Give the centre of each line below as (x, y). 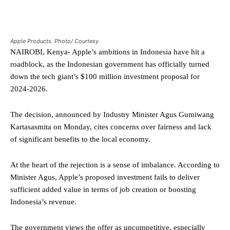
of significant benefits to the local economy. (80, 139)
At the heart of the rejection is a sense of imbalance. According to (115, 165)
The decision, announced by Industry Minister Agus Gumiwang (112, 114)
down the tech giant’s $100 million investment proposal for (105, 76)
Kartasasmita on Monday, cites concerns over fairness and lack (111, 127)
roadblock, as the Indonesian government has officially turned (110, 64)
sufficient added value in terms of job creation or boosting (103, 189)
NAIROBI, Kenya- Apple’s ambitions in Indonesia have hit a (108, 52)
